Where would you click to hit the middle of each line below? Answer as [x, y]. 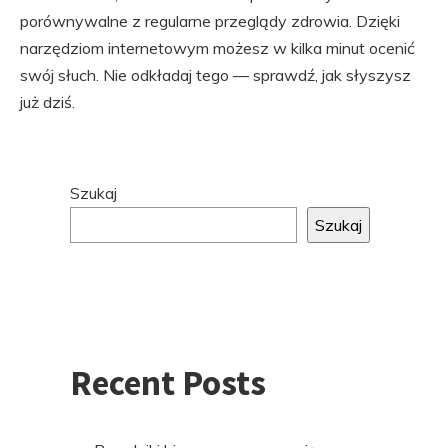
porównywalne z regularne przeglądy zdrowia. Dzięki [210, 21]
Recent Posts [168, 383]
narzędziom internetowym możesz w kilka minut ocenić [217, 48]
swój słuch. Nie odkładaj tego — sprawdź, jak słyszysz [215, 75]
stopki [60, 246]
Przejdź [66, 192]
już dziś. [47, 102]
